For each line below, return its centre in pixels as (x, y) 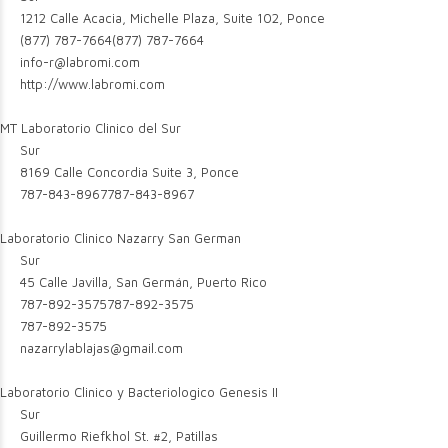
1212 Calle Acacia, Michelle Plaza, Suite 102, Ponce (171, 18)
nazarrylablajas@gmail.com (102, 348)
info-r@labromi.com (80, 62)
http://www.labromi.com (93, 84)
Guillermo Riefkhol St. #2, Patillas (117, 436)
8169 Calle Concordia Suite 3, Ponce (128, 172)
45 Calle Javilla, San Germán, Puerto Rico (142, 282)
